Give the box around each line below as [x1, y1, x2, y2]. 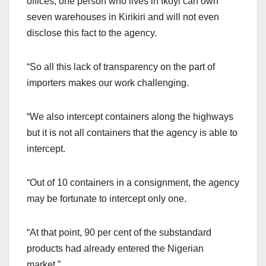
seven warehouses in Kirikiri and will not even [27, 11, 219, 22]
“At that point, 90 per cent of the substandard [27, 227, 211, 237]
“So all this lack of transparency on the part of [27, 61, 215, 72]
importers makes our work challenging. [27, 77, 189, 88]
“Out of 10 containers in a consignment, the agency [27, 177, 239, 188]
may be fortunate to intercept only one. [27, 193, 186, 204]
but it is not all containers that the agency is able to [27, 127, 237, 138]
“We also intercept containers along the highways [27, 111, 233, 122]
